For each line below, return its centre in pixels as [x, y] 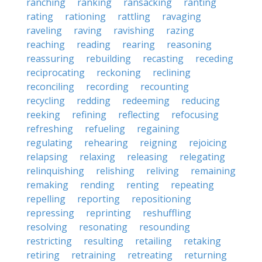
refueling [105, 129]
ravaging [182, 16]
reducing [201, 101]
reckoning [119, 73]
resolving [47, 227]
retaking [202, 241]
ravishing [134, 30]
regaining [158, 129]
